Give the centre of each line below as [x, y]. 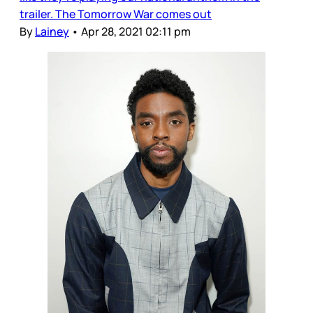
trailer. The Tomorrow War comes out [116, 14]
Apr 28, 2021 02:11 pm [136, 31]
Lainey [52, 31]
